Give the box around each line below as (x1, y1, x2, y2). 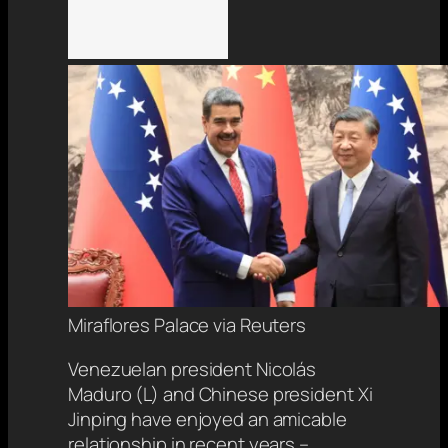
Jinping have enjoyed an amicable (68, 405, 347, 432)
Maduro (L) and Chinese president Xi (68, 380, 373, 407)
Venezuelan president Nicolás (68, 355, 317, 382)
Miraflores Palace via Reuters (68, 312, 307, 339)
